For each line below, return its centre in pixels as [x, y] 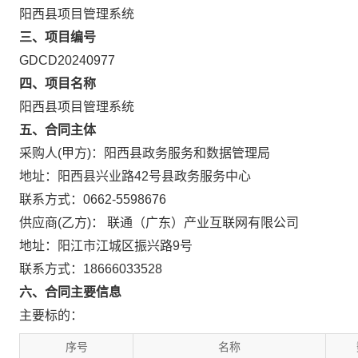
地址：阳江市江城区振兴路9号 [106, 246]
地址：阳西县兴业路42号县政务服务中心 [135, 176]
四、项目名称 [58, 84]
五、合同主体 [58, 130]
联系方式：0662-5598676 [93, 199]
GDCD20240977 [67, 60]
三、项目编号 [58, 37]
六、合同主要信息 [70, 292]
